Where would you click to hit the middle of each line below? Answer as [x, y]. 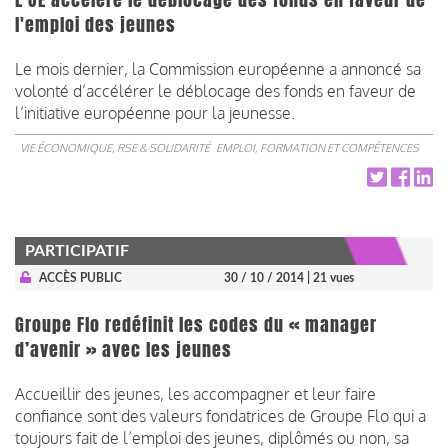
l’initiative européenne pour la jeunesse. [155, 112]
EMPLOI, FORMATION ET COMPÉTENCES [317, 147]
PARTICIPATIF [77, 250]
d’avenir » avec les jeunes [123, 349]
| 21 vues [330, 277]
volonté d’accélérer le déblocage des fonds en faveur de [215, 90]
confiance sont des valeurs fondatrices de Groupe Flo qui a [220, 415]
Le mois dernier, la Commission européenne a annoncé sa [218, 68]
